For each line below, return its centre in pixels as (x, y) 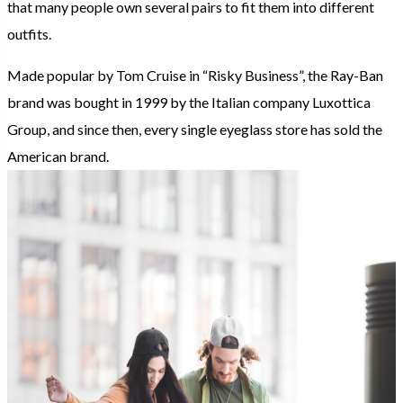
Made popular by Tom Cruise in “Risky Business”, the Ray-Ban (195, 75)
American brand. (58, 156)
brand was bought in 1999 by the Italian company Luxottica (189, 102)
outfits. (29, 33)
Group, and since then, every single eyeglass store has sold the (195, 129)
